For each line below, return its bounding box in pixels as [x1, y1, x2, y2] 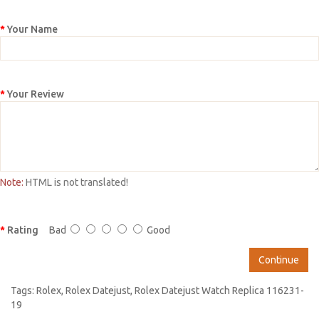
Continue [258, 253, 299, 266]
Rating [7, 224, 38, 236]
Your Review [7, 88, 64, 100]
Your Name [7, 23, 58, 35]
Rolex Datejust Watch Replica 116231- [135, 284, 304, 296]
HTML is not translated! [23, 176, 128, 188]
